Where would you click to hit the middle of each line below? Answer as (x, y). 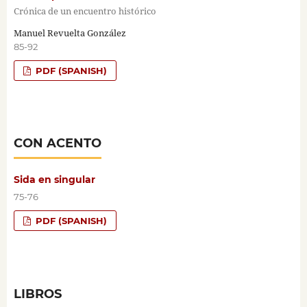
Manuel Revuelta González (70, 33)
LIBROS (37, 294)
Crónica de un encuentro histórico (85, 11)
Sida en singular (54, 180)
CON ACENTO (57, 144)
